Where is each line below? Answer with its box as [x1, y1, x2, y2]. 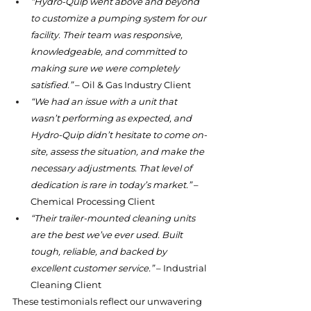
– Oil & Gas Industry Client [73, 79, 191, 90]
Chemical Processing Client [31, 196, 155, 207]
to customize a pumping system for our [31, 12, 208, 24]
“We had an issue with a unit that [31, 96, 179, 107]
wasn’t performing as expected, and [31, 112, 194, 124]
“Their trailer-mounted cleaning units [31, 212, 197, 224]
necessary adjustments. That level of [31, 162, 194, 174]
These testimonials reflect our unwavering [12, 296, 204, 307]
